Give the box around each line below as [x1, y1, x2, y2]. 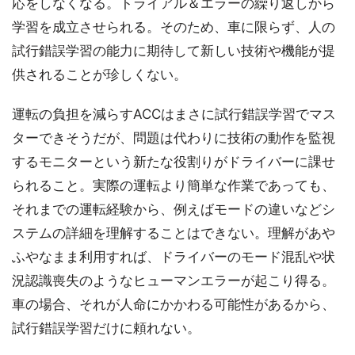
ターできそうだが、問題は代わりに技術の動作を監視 [12, 129, 335, 146]
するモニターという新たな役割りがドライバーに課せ [12, 153, 335, 170]
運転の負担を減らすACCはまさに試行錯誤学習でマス [12, 105, 336, 122]
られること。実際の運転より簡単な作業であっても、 [12, 177, 335, 193]
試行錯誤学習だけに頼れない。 [12, 319, 200, 336]
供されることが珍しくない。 [12, 66, 187, 82]
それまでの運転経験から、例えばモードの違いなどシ [12, 200, 335, 217]
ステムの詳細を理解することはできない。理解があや [12, 224, 335, 241]
